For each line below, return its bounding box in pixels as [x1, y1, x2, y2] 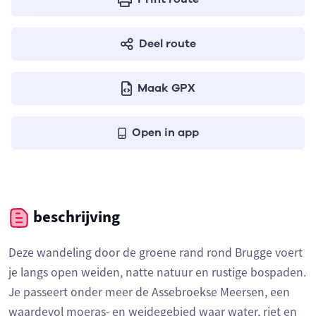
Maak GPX [137, 80, 195, 96]
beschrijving [30, 207, 120, 226]
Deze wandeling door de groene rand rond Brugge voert [8, 245, 303, 261]
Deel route [138, 36, 196, 51]
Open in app [131, 125, 199, 140]
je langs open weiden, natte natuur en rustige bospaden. [8, 265, 306, 281]
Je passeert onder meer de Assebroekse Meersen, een [8, 284, 290, 300]
